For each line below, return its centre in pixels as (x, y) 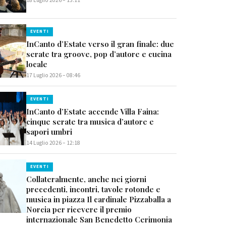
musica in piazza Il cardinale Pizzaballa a (99, 199)
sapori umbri (49, 131)
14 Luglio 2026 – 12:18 (53, 143)
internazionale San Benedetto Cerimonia (99, 219)
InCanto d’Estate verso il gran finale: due (100, 43)
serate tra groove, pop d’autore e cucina (99, 53)
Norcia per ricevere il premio (79, 209)
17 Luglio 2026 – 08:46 (53, 75)
